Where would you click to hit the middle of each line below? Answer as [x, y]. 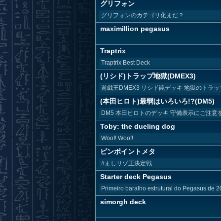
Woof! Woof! [117, 138]
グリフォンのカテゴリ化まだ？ [143, 15]
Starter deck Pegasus [136, 177]
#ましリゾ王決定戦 [127, 163]
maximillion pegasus [135, 29]
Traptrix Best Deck [126, 63]
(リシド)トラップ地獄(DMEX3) [148, 76]
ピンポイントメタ [128, 151]
